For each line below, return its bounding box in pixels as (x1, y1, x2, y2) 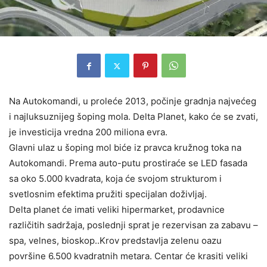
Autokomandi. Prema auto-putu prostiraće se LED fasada (9, 157, 247, 169)
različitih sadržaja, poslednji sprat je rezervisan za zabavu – (9, 219, 258, 231)
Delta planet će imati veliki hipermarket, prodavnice (9, 204, 225, 216)
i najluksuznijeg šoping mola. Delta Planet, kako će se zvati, (9, 111, 258, 123)
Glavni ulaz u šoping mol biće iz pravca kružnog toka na (9, 142, 241, 154)
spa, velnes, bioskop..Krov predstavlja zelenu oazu (9, 235, 222, 247)
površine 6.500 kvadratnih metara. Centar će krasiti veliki (9, 250, 248, 262)
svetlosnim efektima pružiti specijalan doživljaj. (9, 188, 207, 200)
